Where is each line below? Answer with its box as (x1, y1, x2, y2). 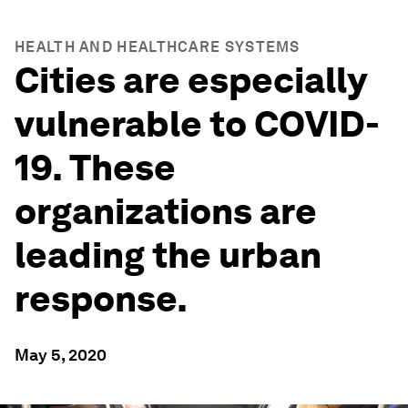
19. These (15, 146, 176, 189)
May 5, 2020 (15, 345, 107, 364)
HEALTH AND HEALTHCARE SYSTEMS (15, 38, 301, 56)
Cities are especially (15, 58, 366, 102)
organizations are (15, 189, 317, 233)
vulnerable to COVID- (15, 102, 380, 146)
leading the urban (15, 233, 321, 277)
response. (15, 277, 188, 321)
